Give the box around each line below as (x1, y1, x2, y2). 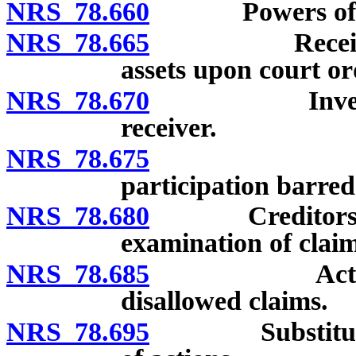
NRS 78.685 (6, 259, 149, 289)
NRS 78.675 (6, 143, 149, 173)
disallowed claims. (121, 286, 328, 316)
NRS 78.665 (6, 28, 149, 58)
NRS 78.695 (6, 317, 149, 346)
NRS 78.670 (6, 85, 149, 115)
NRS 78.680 (6, 201, 149, 231)
